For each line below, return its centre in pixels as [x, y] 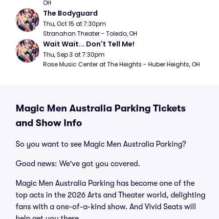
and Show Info [49, 123]
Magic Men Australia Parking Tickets [101, 108]
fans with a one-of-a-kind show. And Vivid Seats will [106, 207]
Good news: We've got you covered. [78, 164]
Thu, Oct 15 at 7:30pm [75, 24]
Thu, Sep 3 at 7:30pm [74, 55]
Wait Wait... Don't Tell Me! [89, 44]
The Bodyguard [70, 13]
